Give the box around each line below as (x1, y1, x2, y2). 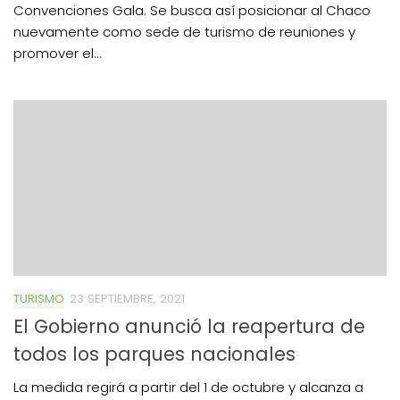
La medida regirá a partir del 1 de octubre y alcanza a (13, 377, 363, 396)
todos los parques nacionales (13, 340, 296, 367)
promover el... (13, 43, 102, 62)
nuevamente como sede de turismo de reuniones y (13, 21, 355, 41)
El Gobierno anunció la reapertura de (13, 312, 365, 339)
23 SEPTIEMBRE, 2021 (70, 289, 185, 307)
